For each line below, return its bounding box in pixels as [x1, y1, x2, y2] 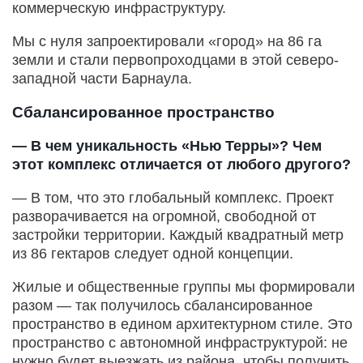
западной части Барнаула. [12, 70, 192, 88]
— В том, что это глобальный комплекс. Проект [12, 190, 334, 207]
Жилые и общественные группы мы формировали [12, 279, 355, 296]
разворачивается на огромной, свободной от [12, 208, 316, 225]
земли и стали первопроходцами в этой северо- [12, 52, 339, 69]
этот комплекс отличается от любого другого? [12, 156, 351, 173]
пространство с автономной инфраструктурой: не [12, 335, 348, 352]
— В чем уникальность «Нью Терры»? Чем [12, 138, 322, 155]
